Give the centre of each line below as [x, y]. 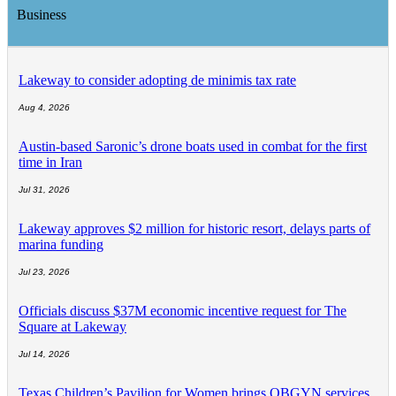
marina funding [61, 245]
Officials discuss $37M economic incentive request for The [183, 311]
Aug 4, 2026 [44, 108]
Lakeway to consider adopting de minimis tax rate [157, 80]
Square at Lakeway [72, 327]
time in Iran [50, 163]
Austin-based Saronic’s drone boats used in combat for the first [193, 147]
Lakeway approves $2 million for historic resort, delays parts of [194, 229]
